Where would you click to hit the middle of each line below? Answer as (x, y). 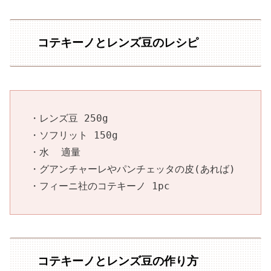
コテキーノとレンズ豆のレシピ (118, 43)
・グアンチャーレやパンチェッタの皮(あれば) (132, 169)
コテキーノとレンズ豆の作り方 (118, 261)
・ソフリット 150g (74, 135)
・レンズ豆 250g (69, 118)
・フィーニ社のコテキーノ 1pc (100, 186)
